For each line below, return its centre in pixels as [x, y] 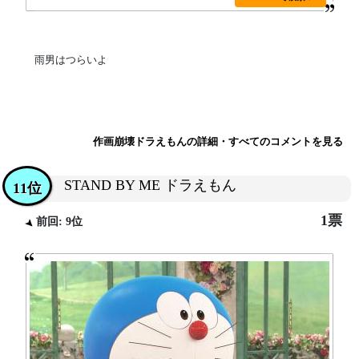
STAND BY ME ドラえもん [150, 185]
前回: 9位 [58, 221]
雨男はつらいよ [71, 60]
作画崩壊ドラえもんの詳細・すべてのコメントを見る [218, 141]
